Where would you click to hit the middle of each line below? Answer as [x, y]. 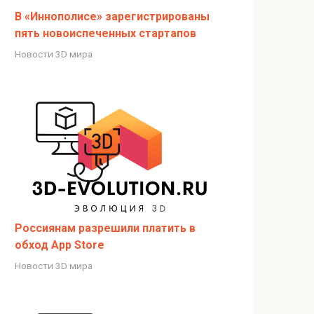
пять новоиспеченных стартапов [105, 33]
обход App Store [60, 245]
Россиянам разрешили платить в [105, 228]
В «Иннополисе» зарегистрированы [112, 16]
